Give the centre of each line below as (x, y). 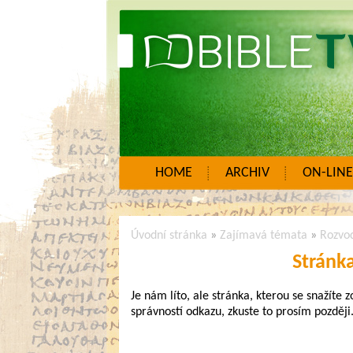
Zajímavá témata (263, 236)
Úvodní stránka (169, 236)
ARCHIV (247, 173)
